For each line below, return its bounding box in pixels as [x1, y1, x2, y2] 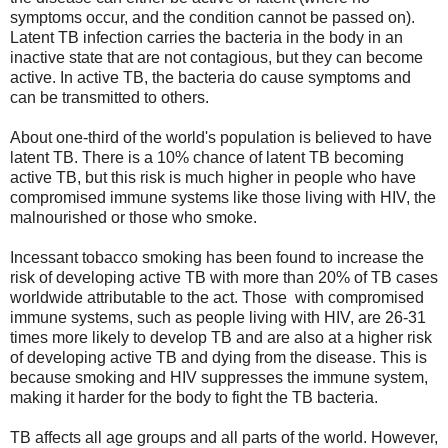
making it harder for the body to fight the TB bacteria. [10, 388, 378, 406]
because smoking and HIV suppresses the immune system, [10, 368, 428, 386]
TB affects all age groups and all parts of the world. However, [10, 428, 438, 446]
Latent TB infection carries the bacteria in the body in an [10, 28, 403, 46]
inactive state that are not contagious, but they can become [10, 48, 423, 66]
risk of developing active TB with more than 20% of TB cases [10, 268, 438, 286]
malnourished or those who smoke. [10, 208, 257, 226]
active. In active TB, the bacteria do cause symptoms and [10, 68, 411, 86]
